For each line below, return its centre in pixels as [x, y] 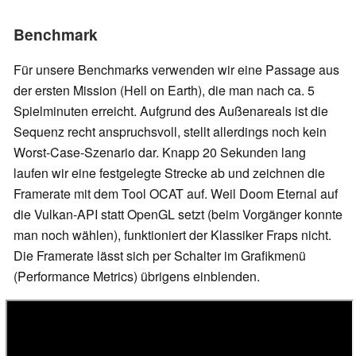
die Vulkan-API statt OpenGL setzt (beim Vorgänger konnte [178, 214]
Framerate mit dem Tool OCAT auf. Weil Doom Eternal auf [176, 193]
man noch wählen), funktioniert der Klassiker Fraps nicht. [172, 234]
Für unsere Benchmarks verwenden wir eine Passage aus [176, 69]
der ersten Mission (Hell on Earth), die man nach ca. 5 [164, 90]
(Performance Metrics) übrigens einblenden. [137, 276]
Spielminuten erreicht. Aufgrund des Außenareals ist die [171, 110]
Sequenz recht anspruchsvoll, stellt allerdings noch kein [170, 131]
